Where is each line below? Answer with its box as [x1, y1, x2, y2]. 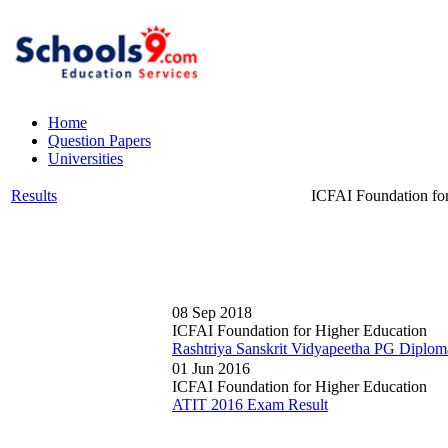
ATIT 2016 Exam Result [172, 396, 328, 413]
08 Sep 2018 [172, 304, 252, 321]
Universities [48, 150, 123, 167]
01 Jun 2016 [172, 360, 250, 377]
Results [11, 187, 57, 204]
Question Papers [48, 132, 151, 149]
